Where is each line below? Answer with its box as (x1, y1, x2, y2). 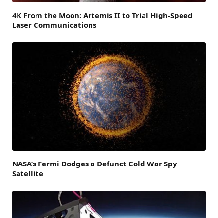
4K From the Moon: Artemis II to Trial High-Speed (12, 10, 193, 20)
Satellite (12, 168, 43, 179)
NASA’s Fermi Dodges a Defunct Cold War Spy (12, 159, 177, 169)
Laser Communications (12, 19, 96, 30)
